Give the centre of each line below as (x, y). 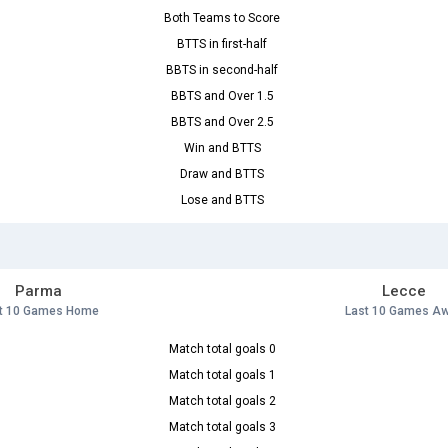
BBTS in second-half (222, 70)
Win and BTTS (222, 148)
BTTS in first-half (222, 44)
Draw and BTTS (222, 174)
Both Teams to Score (222, 18)
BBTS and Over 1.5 (222, 96)
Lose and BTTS (222, 200)
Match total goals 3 (222, 427)
